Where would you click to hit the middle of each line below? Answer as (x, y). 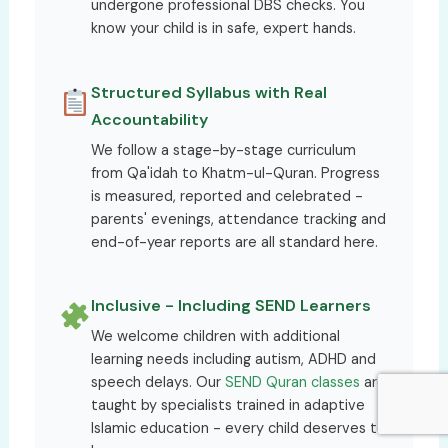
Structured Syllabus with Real (208, 92)
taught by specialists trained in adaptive (227, 405)
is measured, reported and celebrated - (226, 195)
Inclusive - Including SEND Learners (230, 305)
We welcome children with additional (215, 336)
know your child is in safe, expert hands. (223, 28)
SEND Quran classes (292, 382)
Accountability (149, 119)
